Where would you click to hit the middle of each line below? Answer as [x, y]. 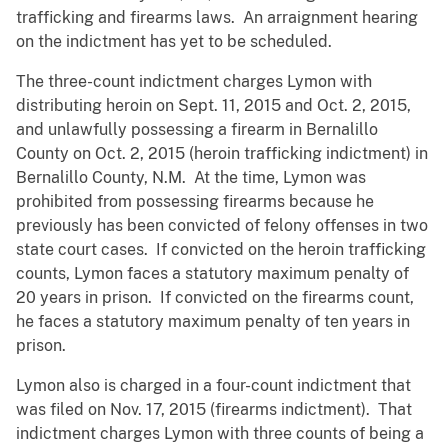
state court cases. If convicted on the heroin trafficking [221, 250]
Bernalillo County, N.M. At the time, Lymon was [191, 178]
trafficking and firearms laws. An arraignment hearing [217, 18]
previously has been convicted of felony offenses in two [222, 226]
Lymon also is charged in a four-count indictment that [213, 386]
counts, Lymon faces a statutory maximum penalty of [212, 274]
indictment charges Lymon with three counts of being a [220, 434]
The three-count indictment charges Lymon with [194, 82]
